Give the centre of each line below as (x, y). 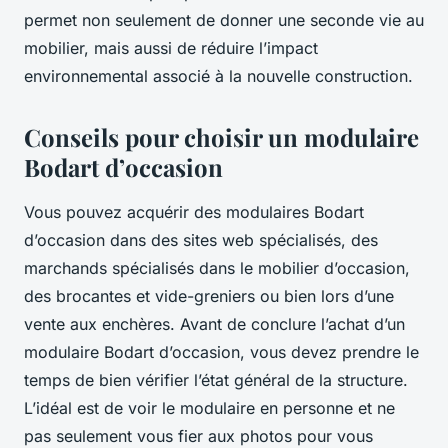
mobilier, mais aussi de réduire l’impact (171, 47)
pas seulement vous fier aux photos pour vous (198, 435)
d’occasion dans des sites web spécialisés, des (201, 239)
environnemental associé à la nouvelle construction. (221, 75)
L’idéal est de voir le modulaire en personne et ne (209, 407)
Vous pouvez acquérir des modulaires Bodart (194, 211)
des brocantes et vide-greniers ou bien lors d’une (209, 295)
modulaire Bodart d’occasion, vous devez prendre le (221, 351)
